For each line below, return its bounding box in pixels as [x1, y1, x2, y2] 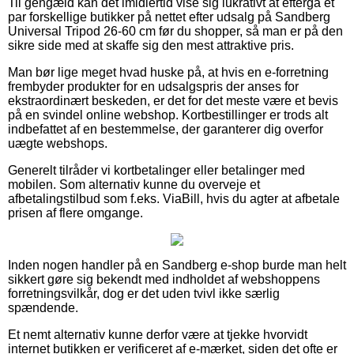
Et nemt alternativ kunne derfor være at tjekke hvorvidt [8, 327, 307, 341]
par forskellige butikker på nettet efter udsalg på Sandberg [8, 9, 330, 24]
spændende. [8, 300, 78, 314]
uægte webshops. [8, 136, 107, 150]
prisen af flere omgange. [8, 205, 143, 220]
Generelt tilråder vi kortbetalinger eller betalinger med [8, 163, 305, 177]
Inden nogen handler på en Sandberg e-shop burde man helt [8, 258, 346, 272]
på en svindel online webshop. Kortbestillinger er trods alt [8, 107, 328, 122]
